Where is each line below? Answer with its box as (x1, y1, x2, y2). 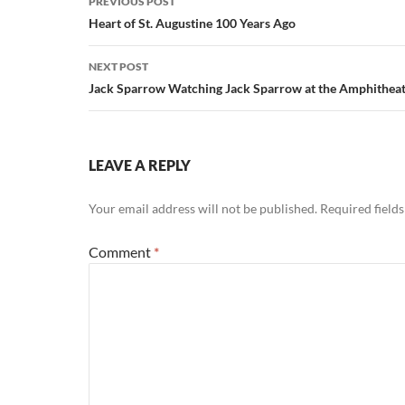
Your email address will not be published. (89, 201, 317, 216)
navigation (88, 12, 200, 41)
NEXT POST (89, 60, 148, 73)
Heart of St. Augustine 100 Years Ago (89, 15, 296, 31)
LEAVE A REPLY (89, 156, 191, 174)
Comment (89, 243, 154, 260)
